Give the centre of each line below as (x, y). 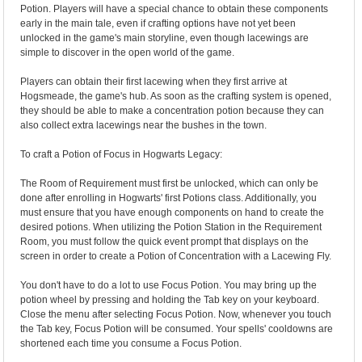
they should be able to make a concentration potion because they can (173, 111)
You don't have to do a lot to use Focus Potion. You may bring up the (169, 285)
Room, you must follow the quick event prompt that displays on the (165, 242)
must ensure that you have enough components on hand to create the (173, 213)
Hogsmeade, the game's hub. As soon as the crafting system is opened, (176, 96)
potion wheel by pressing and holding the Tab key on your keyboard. (170, 300)
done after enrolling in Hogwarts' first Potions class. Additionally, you (169, 198)
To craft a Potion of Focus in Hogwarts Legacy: (122, 154)
